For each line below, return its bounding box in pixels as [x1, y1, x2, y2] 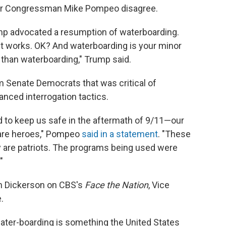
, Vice [148, 180, 169, 191]
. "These [158, 129, 191, 140]
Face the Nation [85, 180, 148, 191]
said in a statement [82, 129, 158, 140]
